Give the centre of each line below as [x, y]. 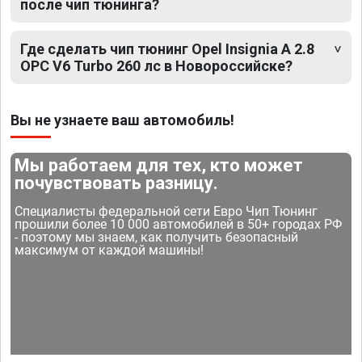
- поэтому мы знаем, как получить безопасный [157, 238]
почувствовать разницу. [117, 183]
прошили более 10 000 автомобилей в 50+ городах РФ [179, 225]
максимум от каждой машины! [109, 250]
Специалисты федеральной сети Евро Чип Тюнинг [166, 212]
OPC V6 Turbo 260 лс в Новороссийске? [156, 66]
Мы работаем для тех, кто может [159, 166]
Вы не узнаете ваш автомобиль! [122, 120]
